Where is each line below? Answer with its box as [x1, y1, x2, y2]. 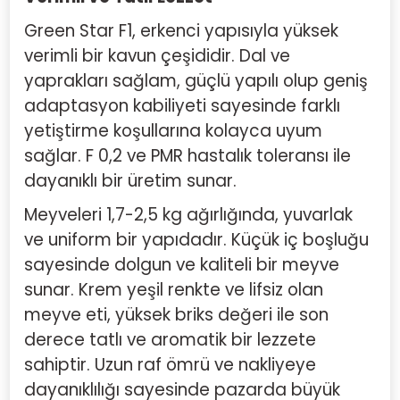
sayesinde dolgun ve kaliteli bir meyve [24, 253, 339, 277]
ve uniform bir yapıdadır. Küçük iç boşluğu [24, 228, 369, 252]
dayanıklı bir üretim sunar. [24, 169, 237, 193]
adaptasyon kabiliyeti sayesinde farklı [24, 94, 340, 118]
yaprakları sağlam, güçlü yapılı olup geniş [24, 69, 368, 93]
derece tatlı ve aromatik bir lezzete [24, 328, 316, 352]
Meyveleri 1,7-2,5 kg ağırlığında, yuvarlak [24, 203, 353, 227]
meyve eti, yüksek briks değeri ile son [24, 303, 329, 327]
